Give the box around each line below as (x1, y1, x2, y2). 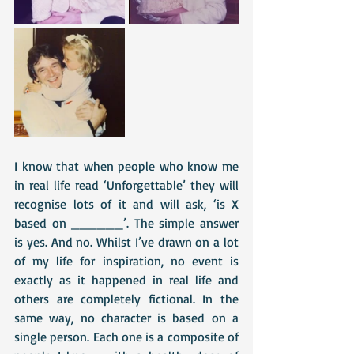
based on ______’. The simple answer (14, 215, 239, 231)
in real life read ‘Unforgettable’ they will (14, 177, 239, 193)
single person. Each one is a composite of (14, 329, 239, 345)
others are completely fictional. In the (14, 291, 239, 307)
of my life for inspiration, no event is (14, 253, 239, 269)
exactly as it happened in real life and (14, 272, 239, 288)
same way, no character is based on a (14, 310, 239, 326)
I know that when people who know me (14, 158, 239, 174)
